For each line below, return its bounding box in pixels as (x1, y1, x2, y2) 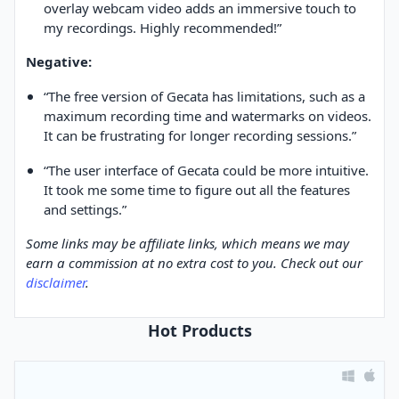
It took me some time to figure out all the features (44, 181, 350, 199)
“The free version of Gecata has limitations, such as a (44, 87, 365, 106)
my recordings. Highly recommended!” (44, 19, 281, 37)
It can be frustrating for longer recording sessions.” (44, 126, 356, 145)
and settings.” (44, 200, 130, 219)
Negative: (26, 53, 92, 71)
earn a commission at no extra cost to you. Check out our (26, 254, 362, 273)
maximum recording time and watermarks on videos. (44, 107, 371, 126)
